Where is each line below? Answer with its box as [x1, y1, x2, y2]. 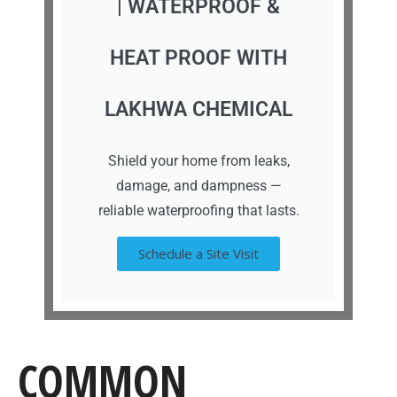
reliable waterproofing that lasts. [97, 201, 300, 219]
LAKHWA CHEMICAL [105, 97, 292, 121]
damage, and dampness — [115, 176, 282, 194]
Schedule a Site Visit [138, 244, 259, 262]
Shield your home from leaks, [107, 152, 290, 169]
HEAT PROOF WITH [110, 45, 287, 70]
